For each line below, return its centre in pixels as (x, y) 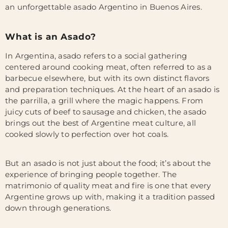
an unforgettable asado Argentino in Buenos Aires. (104, 7)
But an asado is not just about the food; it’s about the (108, 163)
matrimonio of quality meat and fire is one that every (108, 186)
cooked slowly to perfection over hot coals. (87, 134)
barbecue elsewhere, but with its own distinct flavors (107, 78)
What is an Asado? (51, 37)
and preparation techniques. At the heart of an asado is (112, 89)
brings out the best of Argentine (68, 123)
